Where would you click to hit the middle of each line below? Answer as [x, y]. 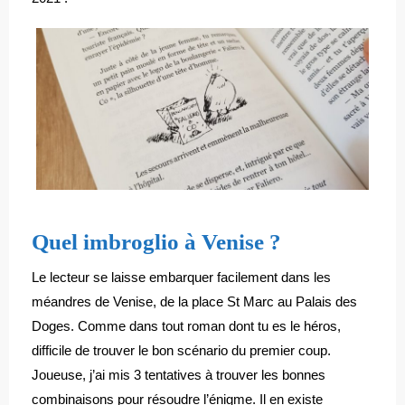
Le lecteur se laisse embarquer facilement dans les [181, 277]
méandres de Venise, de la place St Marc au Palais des [194, 301]
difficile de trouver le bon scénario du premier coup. [181, 350]
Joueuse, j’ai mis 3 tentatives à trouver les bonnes [179, 375]
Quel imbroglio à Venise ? [156, 242]
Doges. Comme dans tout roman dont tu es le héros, [186, 326]
